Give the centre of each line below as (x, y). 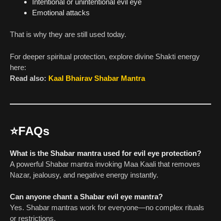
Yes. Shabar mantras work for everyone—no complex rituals (107, 208)
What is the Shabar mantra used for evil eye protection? (106, 153)
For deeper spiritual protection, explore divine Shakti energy (105, 56)
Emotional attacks (61, 12)
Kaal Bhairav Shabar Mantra (97, 78)
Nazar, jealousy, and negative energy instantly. (84, 175)
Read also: (29, 78)
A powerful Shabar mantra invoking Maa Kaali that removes (105, 164)
